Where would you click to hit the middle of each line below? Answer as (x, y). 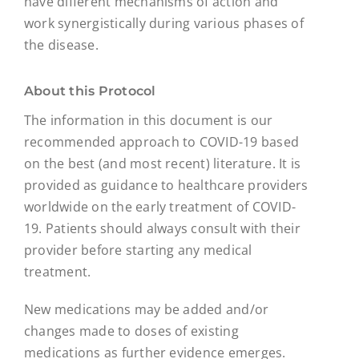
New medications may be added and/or (146, 309)
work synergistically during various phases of (163, 23)
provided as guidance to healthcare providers (166, 185)
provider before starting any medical (138, 250)
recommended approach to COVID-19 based (161, 141)
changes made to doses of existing (131, 331)
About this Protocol (90, 91)
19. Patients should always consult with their (162, 228)
